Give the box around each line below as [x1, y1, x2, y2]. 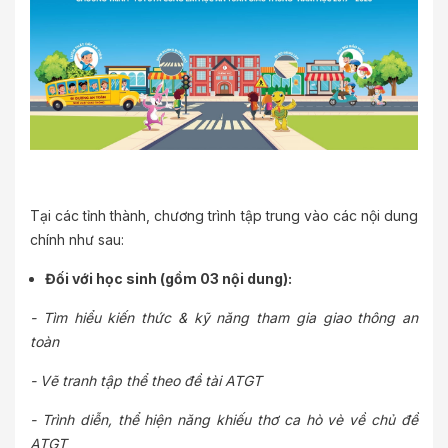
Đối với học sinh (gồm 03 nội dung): [45, 270, 292, 288]
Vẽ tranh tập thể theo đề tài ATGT [40, 372, 262, 390]
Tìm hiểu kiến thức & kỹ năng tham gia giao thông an [42, 309, 418, 327]
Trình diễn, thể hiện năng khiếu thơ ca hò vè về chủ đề [41, 411, 419, 429]
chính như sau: [30, 231, 124, 249]
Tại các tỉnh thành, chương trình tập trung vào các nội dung [30, 207, 418, 225]
